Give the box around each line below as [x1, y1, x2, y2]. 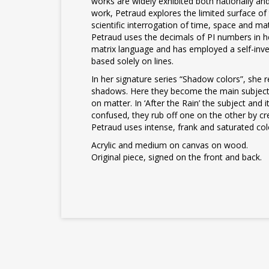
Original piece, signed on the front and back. [91, 151, 262, 163]
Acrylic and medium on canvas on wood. [91, 139, 248, 151]
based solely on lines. [91, 55, 174, 67]
